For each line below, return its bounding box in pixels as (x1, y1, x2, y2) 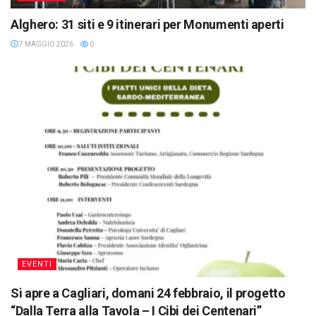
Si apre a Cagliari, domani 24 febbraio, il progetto (11, 285, 286, 300)
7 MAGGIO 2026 (18, 39, 73, 48)
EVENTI (22, 259, 52, 269)
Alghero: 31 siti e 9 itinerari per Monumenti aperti (11, 16, 284, 32)
